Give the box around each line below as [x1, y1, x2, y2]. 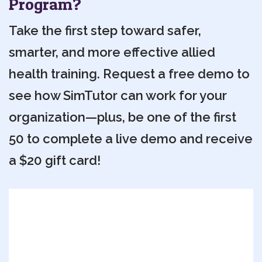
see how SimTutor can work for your [9, 87, 227, 103]
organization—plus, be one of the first [9, 109, 236, 125]
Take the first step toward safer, [9, 22, 201, 38]
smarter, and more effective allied [9, 44, 215, 60]
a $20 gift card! [9, 152, 101, 168]
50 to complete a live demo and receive [9, 130, 253, 146]
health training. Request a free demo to [9, 65, 250, 81]
